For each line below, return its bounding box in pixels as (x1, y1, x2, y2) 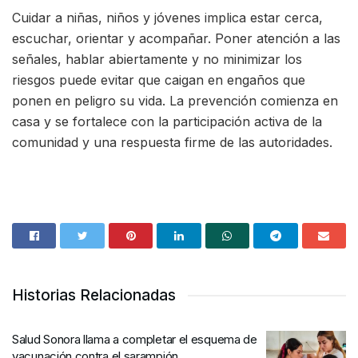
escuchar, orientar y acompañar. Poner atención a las (12, 30, 340, 46)
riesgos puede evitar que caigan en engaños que (12, 72, 305, 88)
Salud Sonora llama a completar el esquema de (12, 332, 257, 347)
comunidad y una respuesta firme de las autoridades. (12, 134, 332, 150)
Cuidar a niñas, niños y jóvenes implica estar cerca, (12, 10, 323, 26)
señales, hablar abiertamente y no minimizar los (12, 51, 302, 67)
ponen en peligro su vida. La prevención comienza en (12, 93, 338, 109)
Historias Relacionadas (12, 286, 176, 304)
